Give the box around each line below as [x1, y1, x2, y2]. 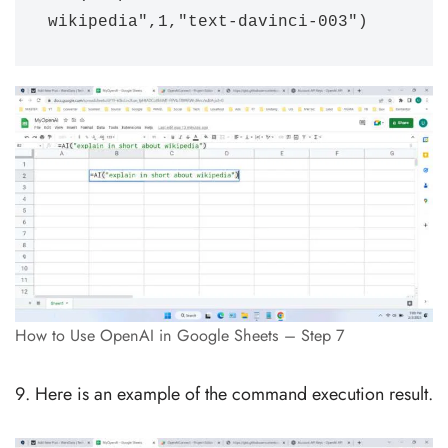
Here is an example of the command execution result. [35, 380, 433, 407]
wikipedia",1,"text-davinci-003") [48, 13, 368, 32]
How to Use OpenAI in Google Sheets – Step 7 [15, 323, 345, 347]
